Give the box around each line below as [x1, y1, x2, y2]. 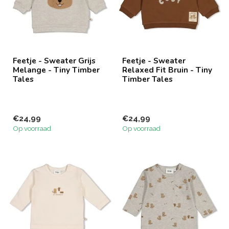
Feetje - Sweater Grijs [13, 55, 96, 66]
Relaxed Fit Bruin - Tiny [122, 64, 212, 75]
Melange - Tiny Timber [13, 64, 100, 75]
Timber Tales [122, 73, 173, 84]
